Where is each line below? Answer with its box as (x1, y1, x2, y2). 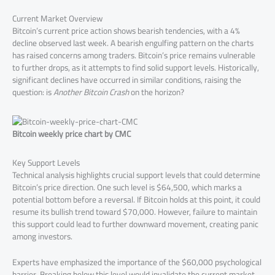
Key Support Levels (12, 154, 80, 171)
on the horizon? (129, 84, 184, 101)
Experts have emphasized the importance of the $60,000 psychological (12, 254, 261, 270)
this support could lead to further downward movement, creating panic (12, 215, 258, 232)
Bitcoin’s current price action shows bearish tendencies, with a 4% (12, 23, 240, 39)
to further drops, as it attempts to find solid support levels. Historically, (12, 60, 259, 76)
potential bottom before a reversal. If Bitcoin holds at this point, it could (12, 191, 260, 207)
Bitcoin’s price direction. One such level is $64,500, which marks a (12, 179, 242, 195)
